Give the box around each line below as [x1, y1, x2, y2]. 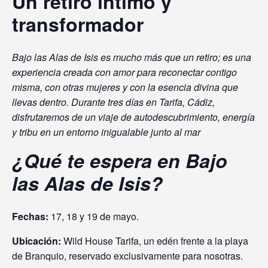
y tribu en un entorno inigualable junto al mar [12, 124, 200, 139]
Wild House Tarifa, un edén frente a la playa [61, 233, 248, 248]
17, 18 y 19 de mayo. [48, 209, 139, 223]
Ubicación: [12, 233, 61, 248]
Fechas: [12, 209, 48, 223]
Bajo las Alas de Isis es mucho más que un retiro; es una [12, 50, 251, 64]
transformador [12, 10, 144, 38]
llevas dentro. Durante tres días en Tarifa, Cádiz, [12, 95, 215, 109]
